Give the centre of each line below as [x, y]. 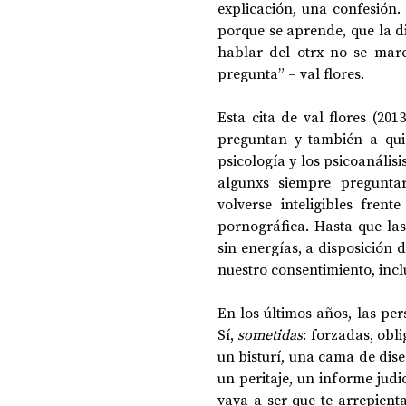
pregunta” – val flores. [293, 73]
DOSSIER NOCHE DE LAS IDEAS [260, 63]
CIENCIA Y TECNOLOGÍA [242, 136]
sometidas [271, 334]
